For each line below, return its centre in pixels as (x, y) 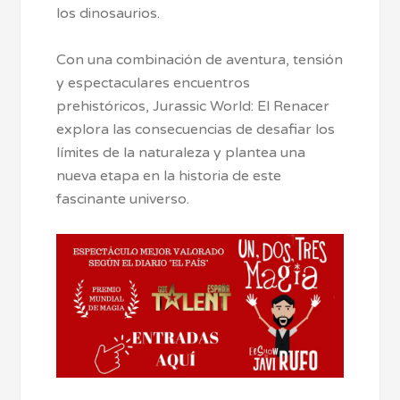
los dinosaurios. (108, 14)
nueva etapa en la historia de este (169, 176)
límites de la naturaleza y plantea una (181, 153)
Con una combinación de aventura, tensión (200, 60)
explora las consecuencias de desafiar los (196, 130)
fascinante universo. (123, 200)
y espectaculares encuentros (154, 83)
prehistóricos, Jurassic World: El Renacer (193, 107)
